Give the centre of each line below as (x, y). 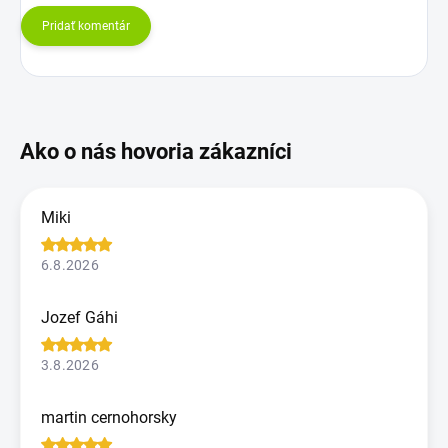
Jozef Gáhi (79, 317)
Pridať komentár (86, 25)
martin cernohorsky (109, 417)
